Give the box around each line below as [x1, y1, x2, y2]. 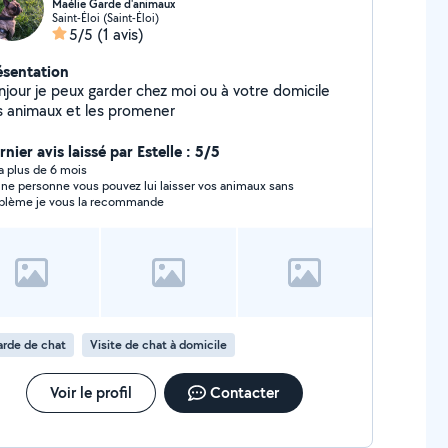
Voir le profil [49, 382, 132, 403]
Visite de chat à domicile [89, 336, 227, 353]
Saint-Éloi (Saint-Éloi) [51, 10, 159, 25]
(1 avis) [96, 24, 144, 45]
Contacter [209, 382, 279, 403]
